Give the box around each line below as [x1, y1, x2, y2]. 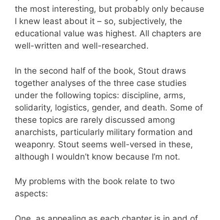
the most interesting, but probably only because [15, 4, 204, 14]
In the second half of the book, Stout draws [15, 65, 186, 76]
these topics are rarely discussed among [15, 114, 175, 125]
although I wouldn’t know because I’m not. [15, 151, 180, 162]
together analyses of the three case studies [15, 78, 187, 88]
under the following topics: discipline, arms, [15, 90, 186, 100]
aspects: [15, 189, 48, 198]
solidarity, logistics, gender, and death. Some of [15, 102, 203, 112]
